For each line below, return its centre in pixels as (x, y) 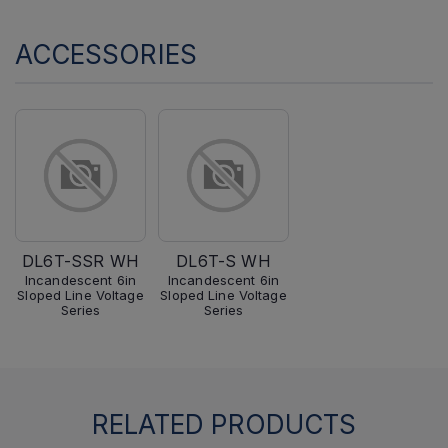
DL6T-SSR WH (80, 261)
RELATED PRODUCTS (224, 424)
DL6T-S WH (223, 261)
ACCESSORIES (106, 54)
